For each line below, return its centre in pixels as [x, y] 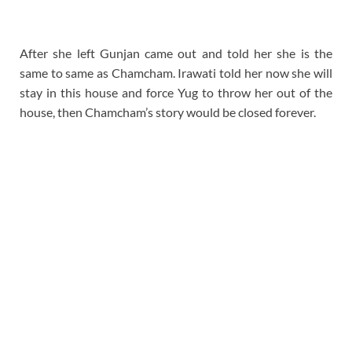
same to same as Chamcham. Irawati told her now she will [176, 72]
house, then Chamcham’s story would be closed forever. [168, 112]
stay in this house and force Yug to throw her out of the [176, 92]
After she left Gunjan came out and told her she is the [176, 53]
